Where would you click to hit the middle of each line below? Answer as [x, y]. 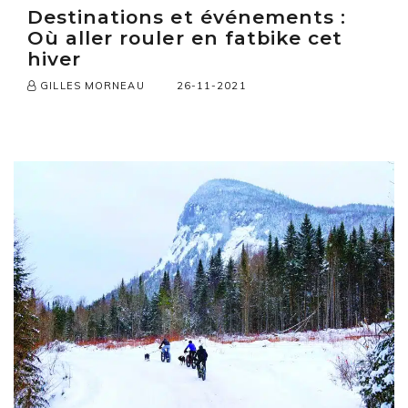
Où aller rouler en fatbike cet [185, 38]
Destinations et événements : [187, 17]
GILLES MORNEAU [91, 86]
